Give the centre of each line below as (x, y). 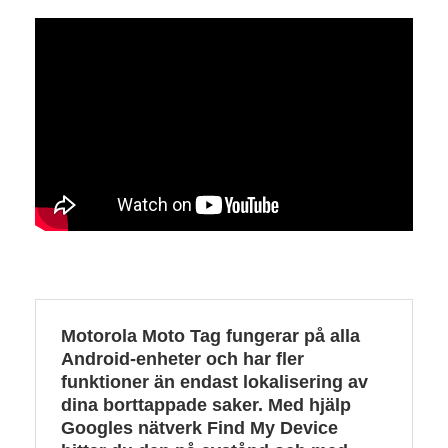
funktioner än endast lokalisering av (214, 382)
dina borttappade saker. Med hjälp (206, 405)
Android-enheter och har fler (182, 359)
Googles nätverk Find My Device (199, 428)
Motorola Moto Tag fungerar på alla (210, 336)
